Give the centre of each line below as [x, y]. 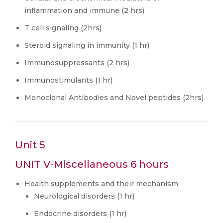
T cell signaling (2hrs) [63, 28]
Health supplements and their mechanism [101, 184]
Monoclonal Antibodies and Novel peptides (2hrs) [114, 98]
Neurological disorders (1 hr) [84, 196]
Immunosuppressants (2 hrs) [77, 63]
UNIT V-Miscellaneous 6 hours [92, 164]
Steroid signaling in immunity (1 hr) [87, 45]
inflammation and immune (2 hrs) [84, 10]
